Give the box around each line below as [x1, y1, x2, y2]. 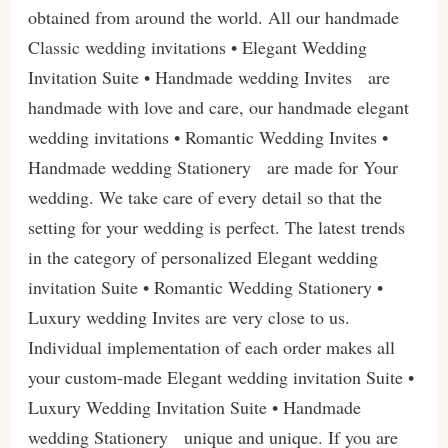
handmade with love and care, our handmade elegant [27, 95, 409, 120]
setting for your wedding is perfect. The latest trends [27, 215, 405, 240]
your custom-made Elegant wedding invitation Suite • [27, 365, 414, 390]
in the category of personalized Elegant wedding [27, 245, 378, 270]
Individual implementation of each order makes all [27, 335, 395, 360]
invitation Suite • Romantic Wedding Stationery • [27, 275, 383, 300]
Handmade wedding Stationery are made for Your [27, 155, 398, 180]
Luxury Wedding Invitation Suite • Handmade [27, 395, 361, 420]
